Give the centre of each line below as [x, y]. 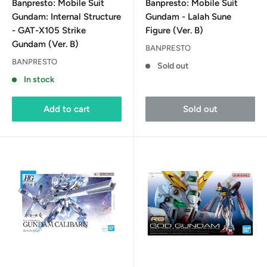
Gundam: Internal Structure [66, 16]
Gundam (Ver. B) [45, 44]
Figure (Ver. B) [174, 30]
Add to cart [67, 109]
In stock [39, 79]
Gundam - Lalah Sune [188, 16]
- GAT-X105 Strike [49, 30]
